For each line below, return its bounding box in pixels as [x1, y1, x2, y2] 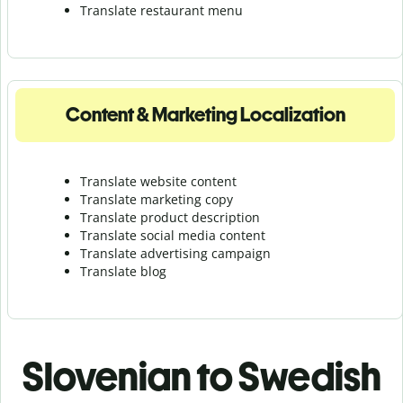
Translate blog [80, 262, 166, 280]
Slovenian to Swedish [22, 352, 381, 400]
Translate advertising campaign [80, 244, 271, 262]
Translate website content [80, 172, 237, 190]
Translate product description [80, 208, 260, 226]
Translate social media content [80, 226, 265, 244]
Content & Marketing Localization [65, 102, 345, 127]
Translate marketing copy [80, 190, 233, 208]
